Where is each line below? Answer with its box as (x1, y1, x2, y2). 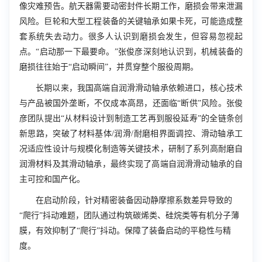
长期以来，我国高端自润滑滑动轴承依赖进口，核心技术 (36, 84, 243, 92)
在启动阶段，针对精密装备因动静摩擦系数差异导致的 (36, 196, 232, 205)
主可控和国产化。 (19, 175, 85, 184)
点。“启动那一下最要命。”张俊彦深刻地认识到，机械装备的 (19, 47, 243, 56)
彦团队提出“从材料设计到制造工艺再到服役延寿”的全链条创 (19, 114, 243, 123)
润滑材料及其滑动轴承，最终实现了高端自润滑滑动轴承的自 (19, 160, 243, 168)
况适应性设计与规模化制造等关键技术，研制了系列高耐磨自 (19, 144, 243, 153)
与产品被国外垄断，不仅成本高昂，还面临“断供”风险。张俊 (19, 99, 243, 108)
